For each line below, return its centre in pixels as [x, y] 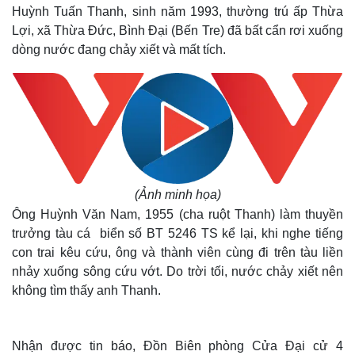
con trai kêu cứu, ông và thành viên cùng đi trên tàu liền [177, 252]
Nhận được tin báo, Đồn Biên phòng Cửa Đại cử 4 [177, 346]
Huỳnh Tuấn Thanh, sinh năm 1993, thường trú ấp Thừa [177, 11]
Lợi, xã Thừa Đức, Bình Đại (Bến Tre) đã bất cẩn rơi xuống [177, 31]
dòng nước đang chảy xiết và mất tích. [119, 50]
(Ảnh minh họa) [177, 195]
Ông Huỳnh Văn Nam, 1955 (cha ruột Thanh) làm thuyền [177, 214]
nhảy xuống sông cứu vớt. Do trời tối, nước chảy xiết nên [177, 271]
